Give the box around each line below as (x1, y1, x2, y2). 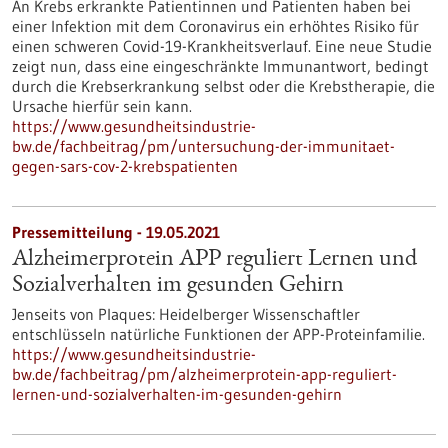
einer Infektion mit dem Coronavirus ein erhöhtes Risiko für (12, 16, 419, 36)
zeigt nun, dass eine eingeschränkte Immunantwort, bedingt (12, 56, 429, 76)
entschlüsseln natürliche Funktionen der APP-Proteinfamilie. (12, 324, 425, 344)
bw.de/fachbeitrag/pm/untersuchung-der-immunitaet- (12, 136, 395, 156)
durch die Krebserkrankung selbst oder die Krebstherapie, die (12, 76, 435, 96)
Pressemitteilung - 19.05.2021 (12, 222, 220, 242)
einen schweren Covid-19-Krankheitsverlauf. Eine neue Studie (12, 36, 432, 56)
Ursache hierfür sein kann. (12, 96, 192, 116)
